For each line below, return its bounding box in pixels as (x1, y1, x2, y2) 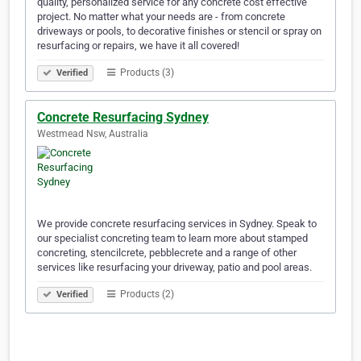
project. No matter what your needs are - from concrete (37, 10, 285, 23)
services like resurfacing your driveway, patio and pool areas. (37, 261, 312, 274)
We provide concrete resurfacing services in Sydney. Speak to (37, 218, 317, 230)
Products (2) (118, 288, 174, 301)
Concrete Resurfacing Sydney (37, 110, 209, 126)
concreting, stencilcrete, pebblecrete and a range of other (37, 247, 297, 259)
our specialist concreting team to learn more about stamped (37, 232, 308, 245)
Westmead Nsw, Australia (37, 128, 148, 140)
